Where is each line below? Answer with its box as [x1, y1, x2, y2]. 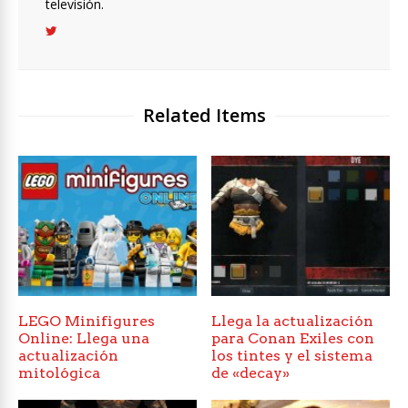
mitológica [18, 364, 100, 382]
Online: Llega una [18, 330, 149, 348]
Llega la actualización [211, 312, 374, 331]
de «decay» [211, 364, 291, 382]
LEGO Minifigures [18, 312, 155, 331]
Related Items [142, 103, 266, 128]
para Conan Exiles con [211, 330, 375, 348]
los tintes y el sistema [211, 347, 373, 365]
